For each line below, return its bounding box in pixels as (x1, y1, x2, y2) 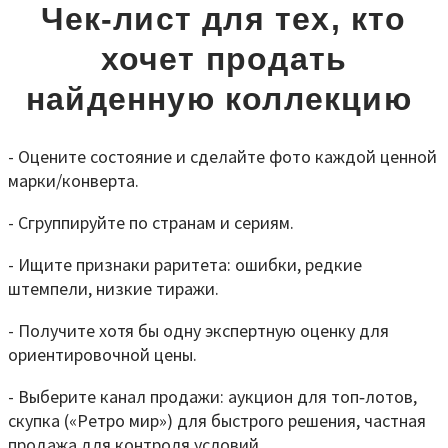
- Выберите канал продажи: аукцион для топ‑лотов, (8, 385, 417, 409)
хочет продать (100, 40, 348, 77)
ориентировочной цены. (8, 343, 197, 367)
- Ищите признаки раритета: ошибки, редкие (8, 253, 362, 277)
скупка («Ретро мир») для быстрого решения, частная (8, 409, 426, 433)
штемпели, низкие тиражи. (8, 277, 219, 301)
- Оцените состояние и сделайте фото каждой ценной (8, 145, 437, 169)
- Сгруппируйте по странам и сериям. (8, 211, 294, 235)
